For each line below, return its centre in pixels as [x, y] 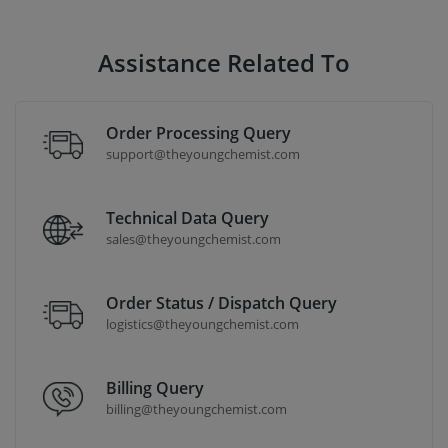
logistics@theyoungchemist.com [202, 323]
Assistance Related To [224, 62]
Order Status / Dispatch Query [221, 302]
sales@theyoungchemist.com [193, 238]
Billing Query [155, 387]
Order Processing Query [198, 132]
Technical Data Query [187, 217]
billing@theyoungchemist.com [196, 408]
